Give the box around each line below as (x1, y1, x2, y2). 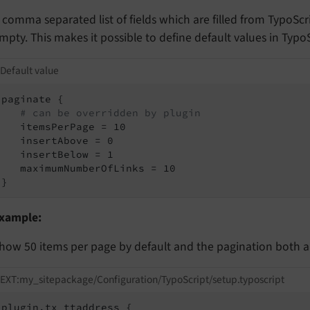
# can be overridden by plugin (20, 106, 201, 119)
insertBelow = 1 (1, 147, 113, 161)
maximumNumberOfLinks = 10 (1, 161, 176, 174)
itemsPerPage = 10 (1, 120, 126, 133)
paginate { (1, 92, 64, 105)
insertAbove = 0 (1, 134, 113, 147)
